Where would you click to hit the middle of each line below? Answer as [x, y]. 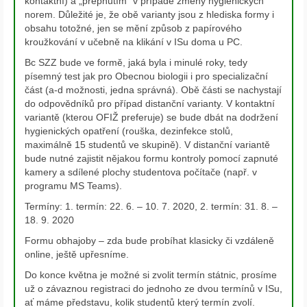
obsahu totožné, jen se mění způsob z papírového [133, 28]
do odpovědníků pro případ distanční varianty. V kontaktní [150, 104]
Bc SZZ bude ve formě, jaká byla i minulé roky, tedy [136, 63]
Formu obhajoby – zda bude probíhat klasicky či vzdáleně [149, 241]
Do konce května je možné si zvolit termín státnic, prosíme [151, 275]
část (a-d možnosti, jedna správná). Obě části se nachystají [153, 90]
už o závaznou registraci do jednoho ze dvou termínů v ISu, [153, 289]
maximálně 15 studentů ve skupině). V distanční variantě [147, 145]
